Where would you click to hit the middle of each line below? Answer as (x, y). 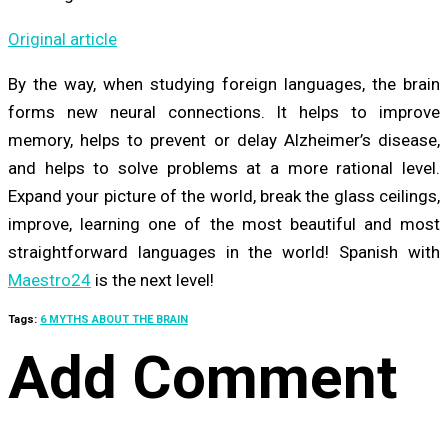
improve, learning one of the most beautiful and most (224, 223)
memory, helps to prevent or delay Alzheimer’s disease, (224, 139)
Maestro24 (49, 279)
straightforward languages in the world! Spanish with (224, 251)
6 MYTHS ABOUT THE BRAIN (114, 319)
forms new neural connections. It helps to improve (224, 111)
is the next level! (154, 279)
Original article (62, 38)
